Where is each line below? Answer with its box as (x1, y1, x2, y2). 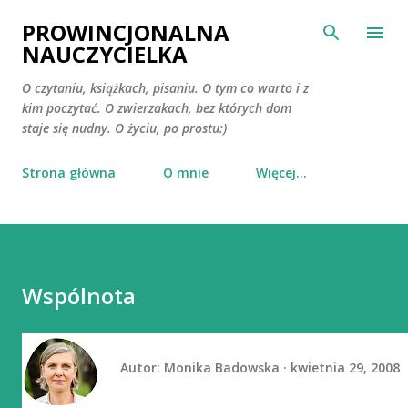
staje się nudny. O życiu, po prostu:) (22, 119, 227, 137)
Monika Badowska (164, 358, 280, 376)
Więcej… (256, 164, 307, 181)
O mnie (163, 164, 209, 181)
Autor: (120, 358, 164, 376)
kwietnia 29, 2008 (291, 358, 400, 376)
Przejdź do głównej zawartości (110, 15, 298, 31)
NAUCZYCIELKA (22, 39, 188, 69)
